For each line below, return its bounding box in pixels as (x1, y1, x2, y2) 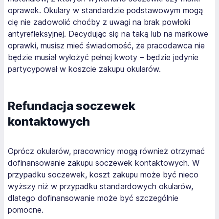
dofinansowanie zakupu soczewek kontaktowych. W (8, 158, 199, 168)
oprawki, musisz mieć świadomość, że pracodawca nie (8, 41, 205, 50)
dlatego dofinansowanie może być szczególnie (8, 193, 178, 203)
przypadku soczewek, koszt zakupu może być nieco (8, 170, 198, 179)
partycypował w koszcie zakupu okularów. (8, 64, 161, 74)
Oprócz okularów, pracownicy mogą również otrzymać (8, 146, 205, 156)
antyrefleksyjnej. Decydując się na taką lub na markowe (8, 29, 208, 39)
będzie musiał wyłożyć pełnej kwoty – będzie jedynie (8, 52, 198, 62)
